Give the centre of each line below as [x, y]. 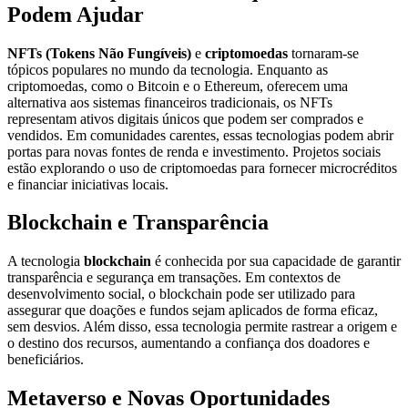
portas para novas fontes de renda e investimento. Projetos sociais [194, 151]
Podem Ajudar [76, 14]
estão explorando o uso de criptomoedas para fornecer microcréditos [202, 168]
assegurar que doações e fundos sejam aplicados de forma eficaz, [193, 311]
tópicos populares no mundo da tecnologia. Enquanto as [168, 69]
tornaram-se [323, 53]
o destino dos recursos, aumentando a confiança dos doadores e [189, 343]
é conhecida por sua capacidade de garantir [276, 261]
